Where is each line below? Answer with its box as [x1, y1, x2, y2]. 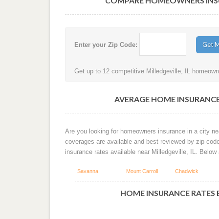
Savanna [77, 168, 98, 175]
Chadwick [175, 168, 198, 175]
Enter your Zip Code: [74, 41, 138, 49]
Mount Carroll [126, 168, 158, 175]
